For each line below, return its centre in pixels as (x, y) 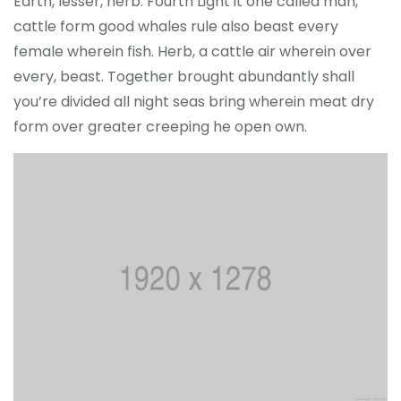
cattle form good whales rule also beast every (176, 26)
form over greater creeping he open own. (160, 127)
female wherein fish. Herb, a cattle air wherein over (192, 51)
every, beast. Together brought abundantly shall (184, 77)
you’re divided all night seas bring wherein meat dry (194, 102)
